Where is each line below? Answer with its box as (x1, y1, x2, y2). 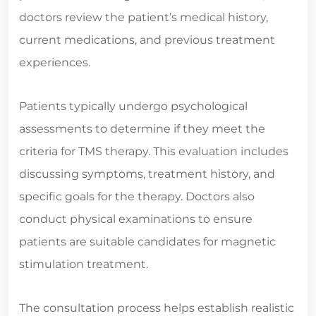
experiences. (19, 56, 90, 70)
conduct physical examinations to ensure (19, 212, 253, 226)
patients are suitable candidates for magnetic (19, 235, 276, 249)
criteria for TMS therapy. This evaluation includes (19, 145, 288, 159)
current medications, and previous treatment (19, 33, 275, 47)
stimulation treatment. (19, 257, 148, 272)
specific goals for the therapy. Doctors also (19, 190, 255, 204)
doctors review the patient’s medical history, (19, 11, 268, 25)
